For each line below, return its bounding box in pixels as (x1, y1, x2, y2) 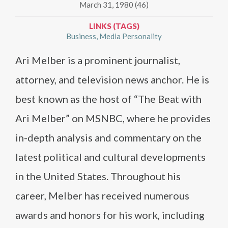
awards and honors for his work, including (15, 209, 205, 221)
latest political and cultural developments (15, 151, 206, 163)
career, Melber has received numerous (15, 189, 189, 202)
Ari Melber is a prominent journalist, (15, 54, 180, 66)
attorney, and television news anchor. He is (15, 73, 209, 85)
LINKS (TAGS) (89, 21, 139, 31)
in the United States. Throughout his (15, 170, 181, 182)
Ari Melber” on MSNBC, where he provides (15, 112, 211, 124)
